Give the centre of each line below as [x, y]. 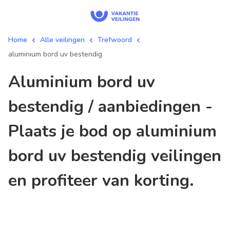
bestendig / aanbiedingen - [110, 107]
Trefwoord [115, 40]
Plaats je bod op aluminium [112, 131]
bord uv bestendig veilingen [115, 156]
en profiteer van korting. [101, 180]
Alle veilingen [62, 40]
